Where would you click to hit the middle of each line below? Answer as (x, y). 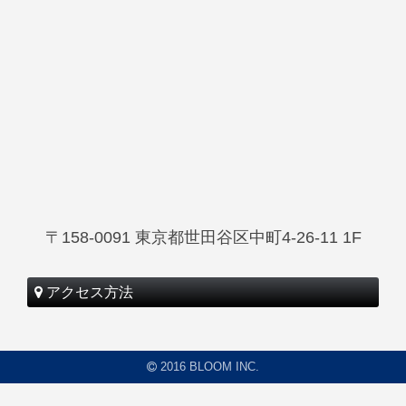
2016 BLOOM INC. (208, 366)
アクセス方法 (88, 292)
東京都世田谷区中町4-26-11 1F (248, 237)
